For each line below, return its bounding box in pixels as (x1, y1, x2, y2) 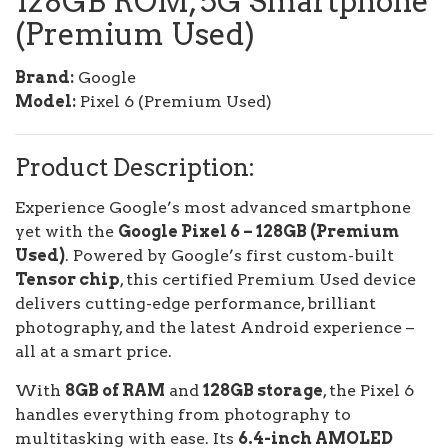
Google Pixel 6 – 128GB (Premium (118, 222, 399, 241)
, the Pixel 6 (323, 381, 414, 400)
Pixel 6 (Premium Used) (76, 92, 272, 111)
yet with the (15, 222, 118, 241)
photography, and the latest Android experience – (15, 318, 414, 337)
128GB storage (203, 381, 323, 400)
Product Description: (15, 153, 255, 182)
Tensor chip (15, 270, 120, 289)
